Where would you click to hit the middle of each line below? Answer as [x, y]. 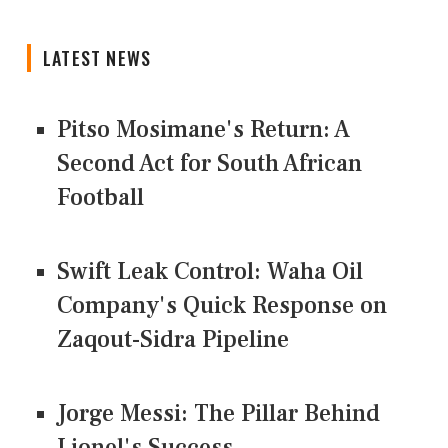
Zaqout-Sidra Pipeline [173, 339]
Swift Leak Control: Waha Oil [210, 271]
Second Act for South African [209, 163]
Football [100, 197]
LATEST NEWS [97, 57]
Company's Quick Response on [222, 305]
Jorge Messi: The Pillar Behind [218, 413]
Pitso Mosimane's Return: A [203, 129]
